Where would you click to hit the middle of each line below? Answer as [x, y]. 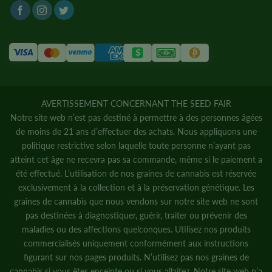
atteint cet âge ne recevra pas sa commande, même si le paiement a [136, 160]
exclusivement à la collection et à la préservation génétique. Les [136, 188]
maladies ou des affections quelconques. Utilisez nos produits [136, 229]
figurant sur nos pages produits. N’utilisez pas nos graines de [136, 257]
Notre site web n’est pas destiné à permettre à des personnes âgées [136, 118]
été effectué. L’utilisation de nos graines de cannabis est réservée [136, 174]
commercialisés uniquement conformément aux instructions [136, 243]
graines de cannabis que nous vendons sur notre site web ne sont [136, 202]
